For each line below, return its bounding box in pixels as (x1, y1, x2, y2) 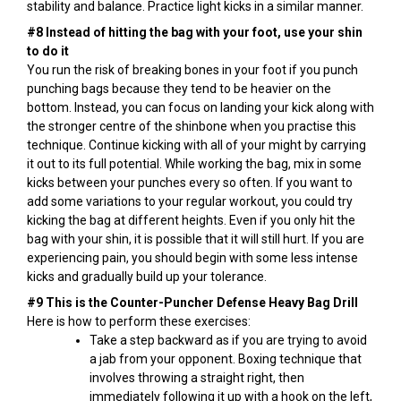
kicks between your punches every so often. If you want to (27, 175, 353, 191)
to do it (27, 44, 69, 59)
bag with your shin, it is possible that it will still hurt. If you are (27, 232, 364, 247)
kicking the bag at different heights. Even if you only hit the (27, 213, 355, 228)
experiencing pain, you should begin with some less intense (27, 251, 358, 266)
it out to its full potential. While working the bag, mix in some (27, 157, 362, 172)
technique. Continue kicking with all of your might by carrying (27, 138, 366, 153)
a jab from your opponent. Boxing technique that (90, 352, 362, 367)
